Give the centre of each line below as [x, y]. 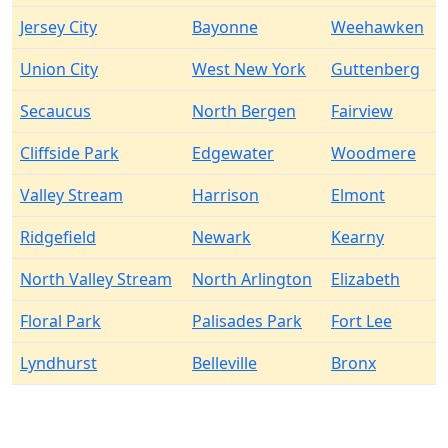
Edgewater [233, 153]
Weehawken [377, 27]
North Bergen [244, 111]
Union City [59, 69]
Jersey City [58, 27]
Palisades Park [247, 321]
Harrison [225, 195]
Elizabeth [365, 279]
